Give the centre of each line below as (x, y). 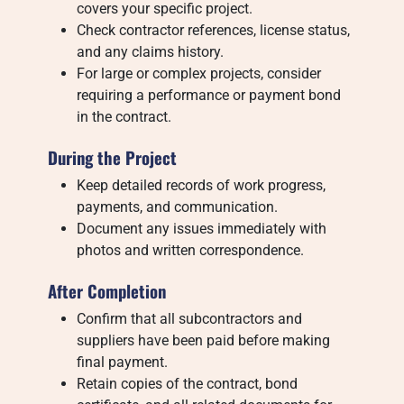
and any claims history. (151, 52)
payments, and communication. (178, 207)
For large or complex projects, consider (199, 73)
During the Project (113, 157)
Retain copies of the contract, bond (188, 384)
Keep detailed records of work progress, (202, 185)
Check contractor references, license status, (214, 30)
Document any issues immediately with (202, 229)
